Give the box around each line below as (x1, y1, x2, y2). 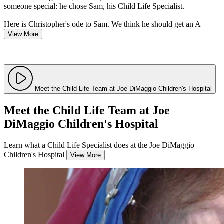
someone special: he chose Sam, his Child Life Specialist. (4, 2, 184, 11)
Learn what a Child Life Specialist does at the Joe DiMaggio (4, 140, 194, 149)
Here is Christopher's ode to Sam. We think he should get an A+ (4, 20, 205, 29)
